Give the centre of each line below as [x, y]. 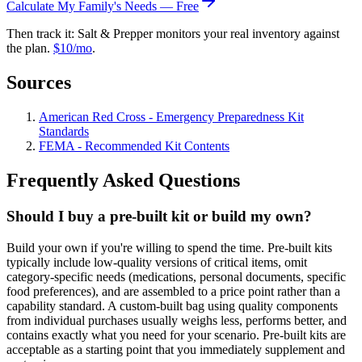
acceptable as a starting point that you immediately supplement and [176, 349]
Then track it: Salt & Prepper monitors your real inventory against [173, 34]
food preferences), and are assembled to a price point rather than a [173, 291]
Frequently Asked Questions [123, 181]
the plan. [28, 48]
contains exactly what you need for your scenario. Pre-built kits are [176, 335]
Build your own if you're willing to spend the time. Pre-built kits [169, 247]
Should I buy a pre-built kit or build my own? [159, 216]
